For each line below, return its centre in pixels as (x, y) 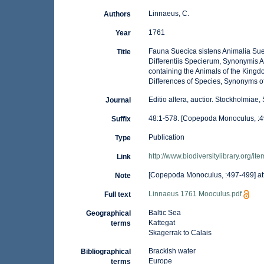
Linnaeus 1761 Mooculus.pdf (195, 194)
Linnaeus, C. (169, 14)
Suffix (121, 119)
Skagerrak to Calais (180, 233)
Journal (118, 100)
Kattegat (161, 223)
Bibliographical (105, 252)
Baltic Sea (164, 213)
